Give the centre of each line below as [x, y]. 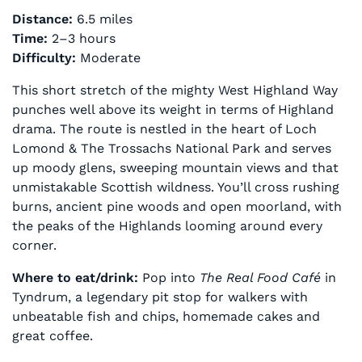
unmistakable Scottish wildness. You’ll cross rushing [176, 187]
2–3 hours [82, 38]
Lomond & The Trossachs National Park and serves [172, 148]
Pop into [169, 277]
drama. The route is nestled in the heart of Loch [164, 128]
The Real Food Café [260, 277]
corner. [34, 245]
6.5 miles [103, 19]
